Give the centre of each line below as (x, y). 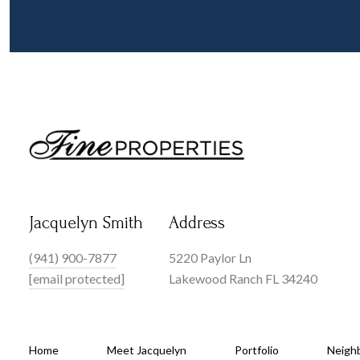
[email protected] (77, 279)
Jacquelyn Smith (86, 223)
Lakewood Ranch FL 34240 (243, 279)
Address (197, 223)
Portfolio (257, 350)
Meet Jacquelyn (147, 350)
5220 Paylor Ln (210, 258)
